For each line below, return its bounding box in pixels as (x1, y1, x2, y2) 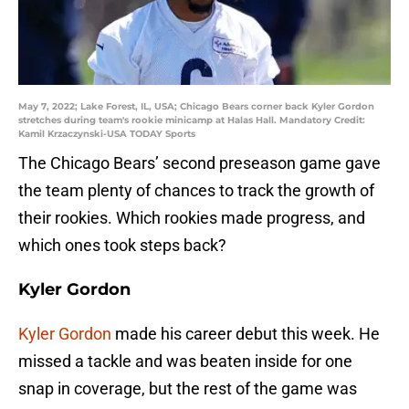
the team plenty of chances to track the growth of (18, 181, 374, 201)
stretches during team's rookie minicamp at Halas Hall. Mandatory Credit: (18, 114, 365, 127)
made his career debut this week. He (111, 324, 380, 344)
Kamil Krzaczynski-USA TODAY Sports (18, 128, 195, 141)
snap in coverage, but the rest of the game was (18, 379, 357, 399)
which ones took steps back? (18, 236, 226, 256)
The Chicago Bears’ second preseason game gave (18, 153, 381, 173)
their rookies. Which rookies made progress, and (18, 208, 365, 228)
